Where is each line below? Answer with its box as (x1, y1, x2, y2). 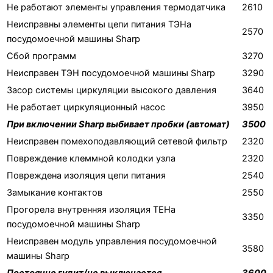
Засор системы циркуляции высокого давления (7, 84, 216, 96)
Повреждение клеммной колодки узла (7, 152, 175, 164)
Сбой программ (7, 50, 76, 62)
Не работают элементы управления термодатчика (7, 1, 225, 13)
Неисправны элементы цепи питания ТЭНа (7, 18, 191, 30)
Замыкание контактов (7, 186, 102, 198)
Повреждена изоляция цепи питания (7, 169, 166, 181)
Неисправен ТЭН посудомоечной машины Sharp (7, 67, 215, 79)
